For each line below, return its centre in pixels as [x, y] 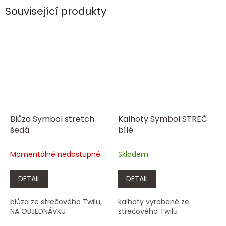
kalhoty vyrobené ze [154, 202]
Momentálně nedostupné [55, 154]
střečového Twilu [148, 211]
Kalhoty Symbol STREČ [163, 119]
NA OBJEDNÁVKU [38, 211]
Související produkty [56, 11]
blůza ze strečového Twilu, [56, 202]
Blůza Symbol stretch [52, 119]
